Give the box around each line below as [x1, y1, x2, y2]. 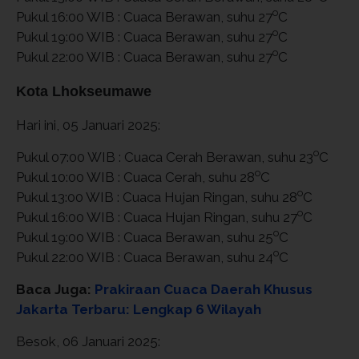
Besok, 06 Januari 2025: [16, 333, 160, 349]
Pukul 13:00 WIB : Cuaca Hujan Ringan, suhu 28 [16, 188, 297, 205]
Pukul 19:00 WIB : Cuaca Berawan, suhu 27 [16, 28, 272, 45]
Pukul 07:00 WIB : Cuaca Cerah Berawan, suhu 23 [16, 148, 313, 165]
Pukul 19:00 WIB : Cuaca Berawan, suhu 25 [16, 228, 273, 245]
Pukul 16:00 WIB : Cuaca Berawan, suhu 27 [16, 8, 272, 25]
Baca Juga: [16, 280, 95, 297]
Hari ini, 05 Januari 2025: [16, 116, 160, 133]
